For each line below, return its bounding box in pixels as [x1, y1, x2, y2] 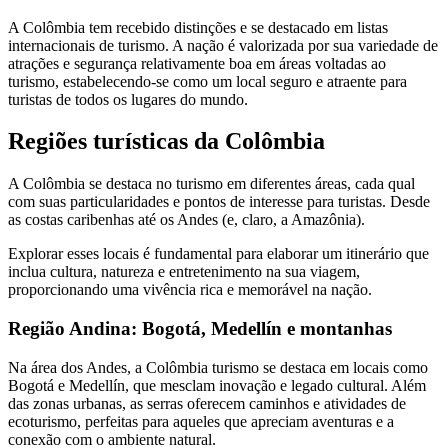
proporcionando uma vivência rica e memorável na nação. [8, 281, 372, 299]
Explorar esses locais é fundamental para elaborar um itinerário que [8, 245, 429, 263]
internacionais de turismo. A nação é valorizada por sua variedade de [8, 36, 438, 54]
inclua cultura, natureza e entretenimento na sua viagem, [8, 263, 360, 281]
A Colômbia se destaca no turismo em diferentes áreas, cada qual [8, 175, 415, 193]
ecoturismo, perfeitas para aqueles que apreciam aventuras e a [8, 412, 394, 430]
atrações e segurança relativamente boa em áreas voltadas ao [8, 54, 386, 72]
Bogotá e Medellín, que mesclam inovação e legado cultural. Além [8, 376, 426, 394]
